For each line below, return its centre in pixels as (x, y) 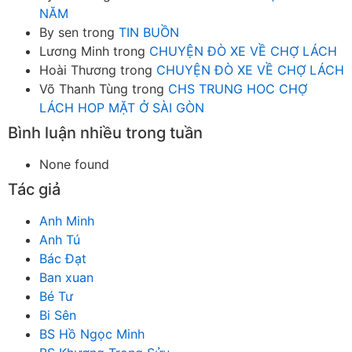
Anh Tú (60, 239)
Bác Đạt (63, 258)
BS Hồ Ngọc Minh (92, 334)
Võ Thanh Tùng (84, 88)
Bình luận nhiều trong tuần (105, 132)
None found (74, 164)
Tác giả (34, 189)
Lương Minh (74, 51)
